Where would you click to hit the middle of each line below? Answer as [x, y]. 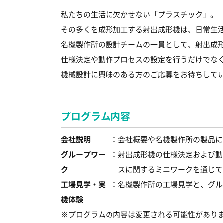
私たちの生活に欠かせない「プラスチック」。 [139, 14]
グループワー [83, 154]
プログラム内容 [96, 116]
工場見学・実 [83, 184]
